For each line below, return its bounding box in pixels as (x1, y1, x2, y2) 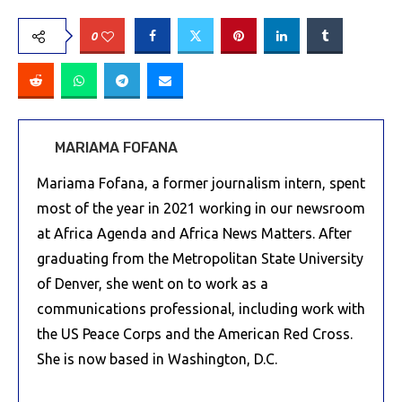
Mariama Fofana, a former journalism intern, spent (37, 174, 365, 191)
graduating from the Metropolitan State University (37, 249, 363, 267)
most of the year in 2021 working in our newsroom (37, 199, 365, 216)
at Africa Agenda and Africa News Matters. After (37, 224, 352, 241)
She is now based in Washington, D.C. (37, 350, 277, 367)
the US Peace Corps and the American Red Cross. (37, 325, 353, 342)
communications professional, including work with (37, 300, 365, 317)
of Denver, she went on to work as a (37, 275, 268, 292)
